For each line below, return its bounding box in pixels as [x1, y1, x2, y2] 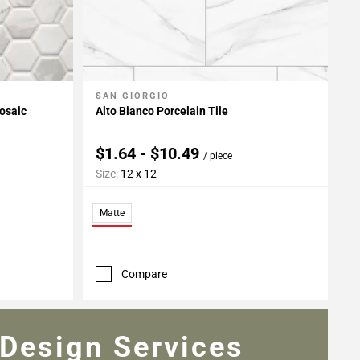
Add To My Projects [112, 91, 197, 103]
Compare [121, 267, 167, 280]
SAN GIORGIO [95, 90, 170, 101]
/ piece [202, 149, 232, 162]
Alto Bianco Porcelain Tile [95, 104, 228, 117]
